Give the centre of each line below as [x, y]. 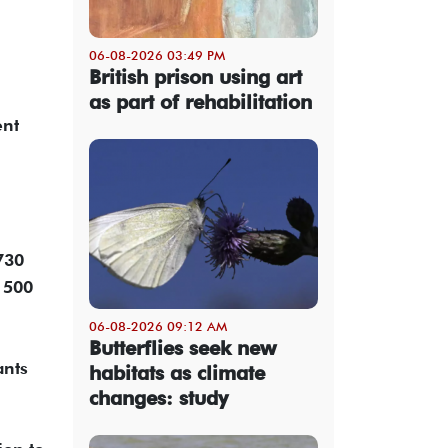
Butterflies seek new [182, 347]
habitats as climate [177, 372]
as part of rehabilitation [200, 101]
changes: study [158, 397]
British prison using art [195, 76]
